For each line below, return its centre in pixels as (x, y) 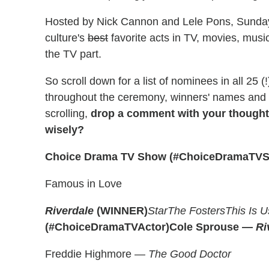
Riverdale (71, 211)
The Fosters (196, 211)
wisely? (65, 130)
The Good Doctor (190, 254)
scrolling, (68, 113)
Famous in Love (83, 184)
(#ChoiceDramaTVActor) (107, 227)
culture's (66, 38)
